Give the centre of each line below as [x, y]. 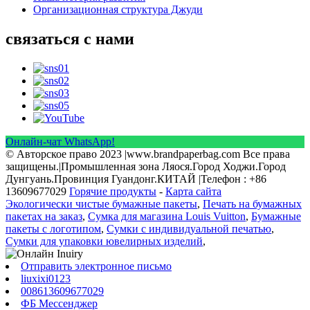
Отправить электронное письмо [96, 266]
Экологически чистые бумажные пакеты [101, 204]
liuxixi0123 [46, 279]
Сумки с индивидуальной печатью [189, 229]
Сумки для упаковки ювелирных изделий [104, 241]
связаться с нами [70, 39]
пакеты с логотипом [53, 229]
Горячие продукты [113, 192]
